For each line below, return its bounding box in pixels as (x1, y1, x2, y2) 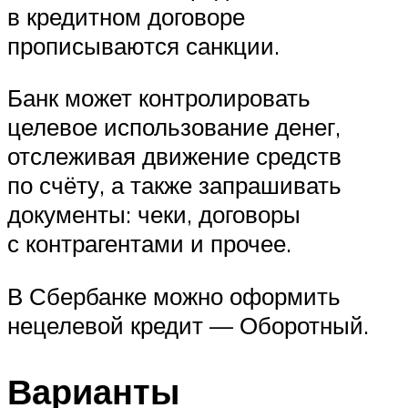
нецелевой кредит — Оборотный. (7, 310, 369, 340)
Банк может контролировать (7, 83, 311, 113)
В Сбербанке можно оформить (7, 280, 341, 311)
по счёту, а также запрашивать (7, 170, 342, 200)
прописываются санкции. (7, 30, 280, 60)
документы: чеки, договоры (7, 199, 301, 229)
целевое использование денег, (7, 112, 341, 142)
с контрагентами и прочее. (7, 229, 291, 259)
